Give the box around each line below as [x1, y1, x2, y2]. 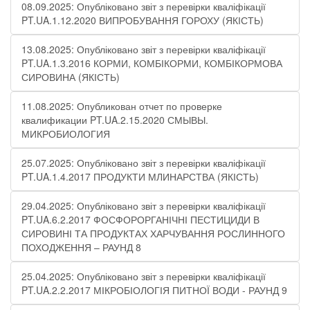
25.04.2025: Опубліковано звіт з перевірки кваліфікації [21, 269, 266, 283]
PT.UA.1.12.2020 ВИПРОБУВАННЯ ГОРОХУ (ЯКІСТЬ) [21, 13, 264, 27]
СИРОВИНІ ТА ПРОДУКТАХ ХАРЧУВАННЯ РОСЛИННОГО [21, 226, 285, 240]
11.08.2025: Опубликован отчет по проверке [21, 99, 222, 113]
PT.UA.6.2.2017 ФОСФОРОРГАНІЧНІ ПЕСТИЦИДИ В [21, 212, 259, 226]
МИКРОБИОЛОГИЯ [21, 127, 110, 140]
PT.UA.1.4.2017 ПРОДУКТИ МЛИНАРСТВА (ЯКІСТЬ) [21, 170, 259, 183]
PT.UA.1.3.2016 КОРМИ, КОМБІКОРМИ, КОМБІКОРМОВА [21, 56, 282, 70]
